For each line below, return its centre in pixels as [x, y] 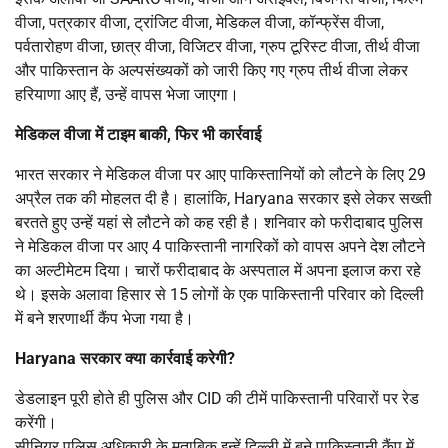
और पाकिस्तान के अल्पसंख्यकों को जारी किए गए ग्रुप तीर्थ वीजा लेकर [211, 70]
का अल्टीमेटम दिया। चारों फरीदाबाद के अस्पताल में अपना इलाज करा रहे [218, 270]
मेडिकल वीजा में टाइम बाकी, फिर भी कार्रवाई [138, 134]
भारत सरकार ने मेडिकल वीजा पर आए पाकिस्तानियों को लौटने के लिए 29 [220, 174]
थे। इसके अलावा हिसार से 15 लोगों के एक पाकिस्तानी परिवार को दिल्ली [219, 294]
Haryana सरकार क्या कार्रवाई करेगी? [125, 358]
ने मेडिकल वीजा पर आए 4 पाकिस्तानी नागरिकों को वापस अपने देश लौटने [220, 246]
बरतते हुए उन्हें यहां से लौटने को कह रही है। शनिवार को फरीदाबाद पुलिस [219, 222]
